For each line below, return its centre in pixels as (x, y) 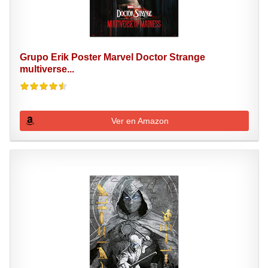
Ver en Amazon (140, 121)
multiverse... (47, 69)
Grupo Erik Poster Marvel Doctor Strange (112, 57)
